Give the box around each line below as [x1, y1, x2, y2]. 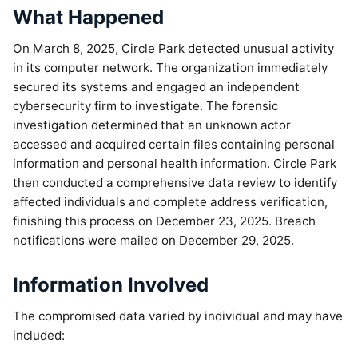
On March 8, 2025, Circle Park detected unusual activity [13, 41, 334, 56]
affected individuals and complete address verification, [13, 194, 328, 209]
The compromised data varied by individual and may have [13, 308, 343, 324]
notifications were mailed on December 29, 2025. [13, 233, 294, 248]
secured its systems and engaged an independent [13, 79, 300, 94]
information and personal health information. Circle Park [13, 156, 336, 171]
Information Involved [13, 273, 209, 296]
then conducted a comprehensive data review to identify [13, 175, 337, 190]
